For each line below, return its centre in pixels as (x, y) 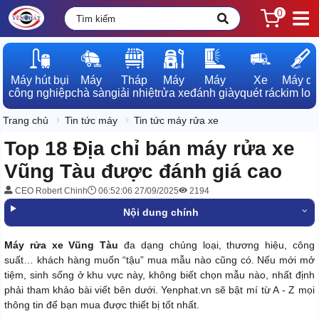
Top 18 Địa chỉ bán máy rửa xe (150, 149)
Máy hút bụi (40, 80)
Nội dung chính (161, 213)
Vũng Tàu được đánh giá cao (143, 172)
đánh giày (215, 93)
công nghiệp (40, 93)
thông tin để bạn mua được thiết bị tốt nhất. (102, 305)
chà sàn (91, 93)
